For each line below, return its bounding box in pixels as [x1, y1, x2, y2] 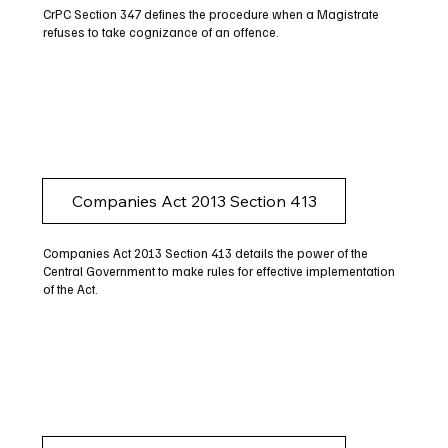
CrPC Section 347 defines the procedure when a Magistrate [42, 5, 379, 22]
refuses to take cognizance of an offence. [42, 23, 279, 40]
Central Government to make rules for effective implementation [42, 263, 395, 280]
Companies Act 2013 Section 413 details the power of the [42, 245, 368, 262]
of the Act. [42, 281, 98, 298]
